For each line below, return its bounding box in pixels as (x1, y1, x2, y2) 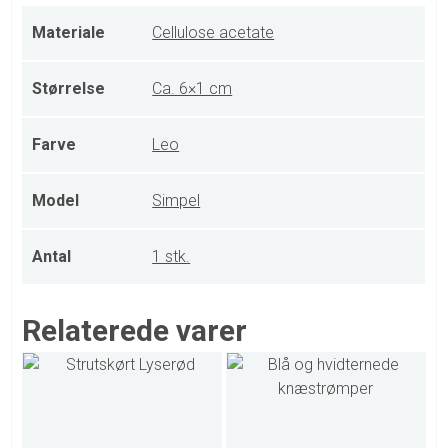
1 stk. (152, 247, 191, 267)
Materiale (32, 23, 106, 43)
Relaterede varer (22, 313, 248, 349)
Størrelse (32, 79, 106, 99)
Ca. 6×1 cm (152, 79, 233, 99)
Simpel (152, 191, 201, 211)
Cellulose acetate (152, 23, 275, 43)
